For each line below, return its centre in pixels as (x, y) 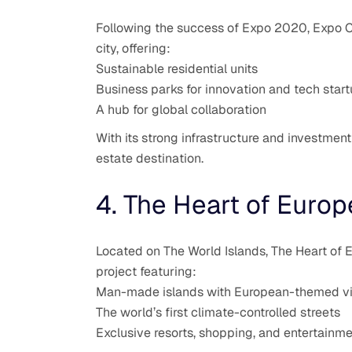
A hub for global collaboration (181, 109)
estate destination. (150, 158)
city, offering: (133, 48)
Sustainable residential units (177, 68)
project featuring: (146, 271)
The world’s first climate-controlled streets (218, 312)
